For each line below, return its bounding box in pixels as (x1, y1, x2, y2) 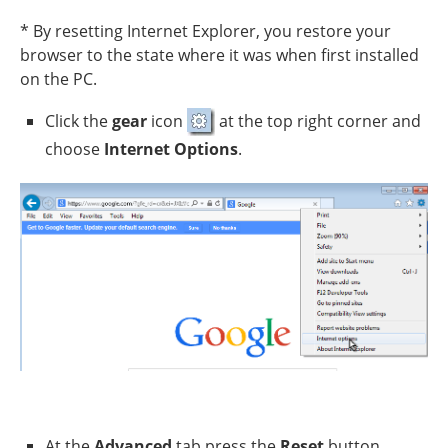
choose (45, 137, 104, 160)
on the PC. (20, 67, 97, 90)
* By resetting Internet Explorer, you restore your (20, 19, 391, 42)
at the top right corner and (215, 109, 421, 132)
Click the (45, 109, 112, 132)
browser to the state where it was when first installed (20, 43, 419, 66)
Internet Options (104, 137, 238, 160)
